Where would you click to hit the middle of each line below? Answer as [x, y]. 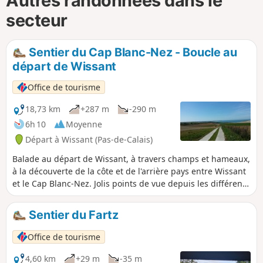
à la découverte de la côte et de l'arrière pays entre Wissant [129, 171]
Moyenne [84, 124]
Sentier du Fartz [72, 215]
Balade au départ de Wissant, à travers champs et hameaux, [131, 159]
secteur [37, 21]
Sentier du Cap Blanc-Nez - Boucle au [131, 52]
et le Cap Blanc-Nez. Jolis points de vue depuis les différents [131, 184]
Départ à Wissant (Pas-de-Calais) [89, 139]
